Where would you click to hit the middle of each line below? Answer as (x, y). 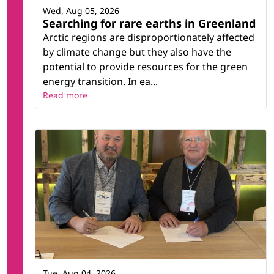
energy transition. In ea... (100, 82)
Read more (65, 95)
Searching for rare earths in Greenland (149, 24)
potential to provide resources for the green (145, 67)
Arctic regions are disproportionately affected (149, 38)
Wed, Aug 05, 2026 (81, 11)
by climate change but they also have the (137, 52)
